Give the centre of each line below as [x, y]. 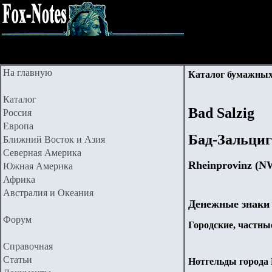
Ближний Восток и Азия [54, 139]
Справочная [28, 246]
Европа [18, 126]
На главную [28, 73]
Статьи [18, 260]
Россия [17, 113]
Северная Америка [42, 153]
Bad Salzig [221, 113]
